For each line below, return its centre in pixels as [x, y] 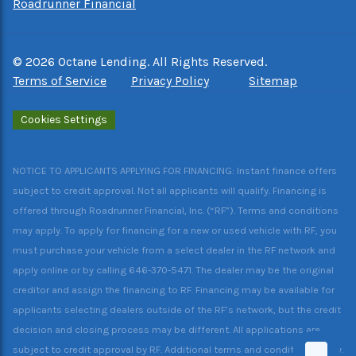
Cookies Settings [64, 120]
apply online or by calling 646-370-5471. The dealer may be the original [173, 270]
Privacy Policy [170, 81]
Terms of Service [60, 81]
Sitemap [273, 81]
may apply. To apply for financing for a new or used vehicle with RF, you [175, 230]
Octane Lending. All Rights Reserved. [161, 62]
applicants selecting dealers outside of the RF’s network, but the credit [177, 310]
